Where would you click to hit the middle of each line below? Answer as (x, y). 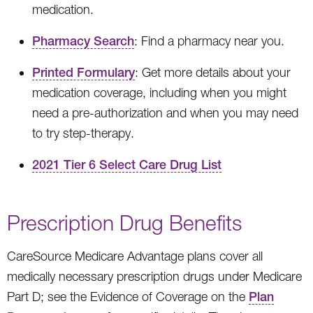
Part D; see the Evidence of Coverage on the (128, 296)
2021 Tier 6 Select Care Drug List (127, 164)
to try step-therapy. (83, 133)
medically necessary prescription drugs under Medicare (154, 276)
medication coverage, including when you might (159, 92)
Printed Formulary (83, 72)
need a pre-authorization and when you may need (165, 112)
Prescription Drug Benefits (124, 222)
